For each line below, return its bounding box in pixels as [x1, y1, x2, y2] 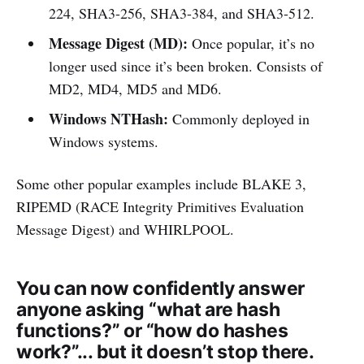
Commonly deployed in [171, 109, 310, 129]
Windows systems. [48, 132, 158, 152]
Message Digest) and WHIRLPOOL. [16, 219, 234, 240]
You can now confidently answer [16, 277, 305, 301]
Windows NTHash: [48, 108, 172, 130]
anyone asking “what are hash [16, 298, 280, 322]
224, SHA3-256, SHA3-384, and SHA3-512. [48, 3, 314, 24]
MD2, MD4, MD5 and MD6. [48, 79, 222, 99]
